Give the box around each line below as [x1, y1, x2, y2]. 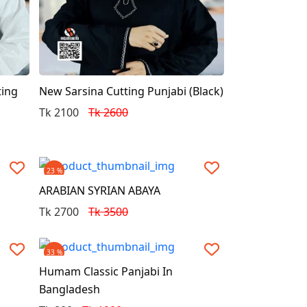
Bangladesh [39, 282, 101, 297]
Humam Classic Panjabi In [39, 264, 173, 280]
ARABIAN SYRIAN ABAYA [39, 182, 161, 198]
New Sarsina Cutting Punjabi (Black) [39, 83, 224, 99]
